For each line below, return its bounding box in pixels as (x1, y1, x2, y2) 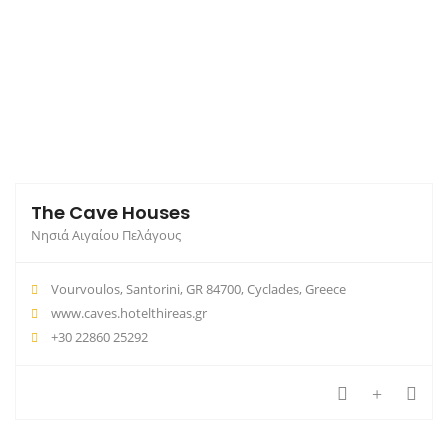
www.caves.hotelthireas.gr (51, 304, 207, 323)
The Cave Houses (31, 200, 190, 226)
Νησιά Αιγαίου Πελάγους (31, 226, 181, 245)
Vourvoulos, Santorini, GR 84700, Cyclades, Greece (48, 280, 346, 299)
